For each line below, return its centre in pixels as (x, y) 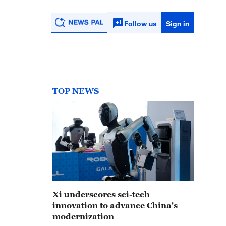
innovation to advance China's (115, 205)
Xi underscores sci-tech (101, 194)
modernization (83, 216)
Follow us (140, 23)
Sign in (177, 23)
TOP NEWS (76, 91)
